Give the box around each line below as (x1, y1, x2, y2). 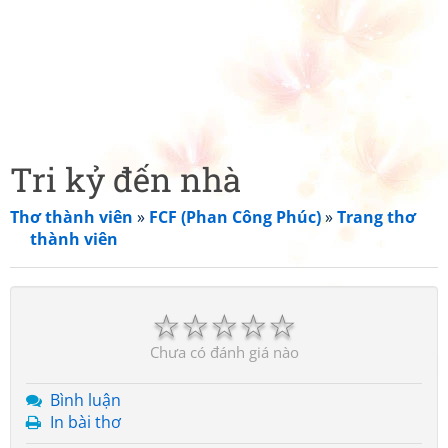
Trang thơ (337, 206, 416, 228)
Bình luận (50, 389, 121, 411)
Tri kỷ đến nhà (10, 157, 241, 201)
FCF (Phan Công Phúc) (149, 206, 321, 228)
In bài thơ (50, 411, 121, 433)
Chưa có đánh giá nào (149, 342, 299, 362)
